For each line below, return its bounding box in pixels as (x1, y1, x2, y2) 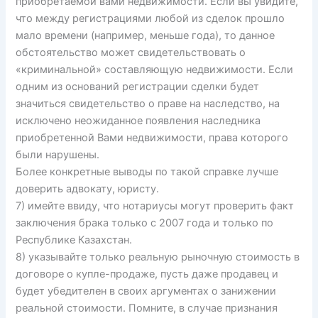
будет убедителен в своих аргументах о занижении (16, 284, 277, 297)
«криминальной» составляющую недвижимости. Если (16, 62, 294, 76)
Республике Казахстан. (16, 233, 133, 246)
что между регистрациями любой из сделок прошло (16, 11, 285, 25)
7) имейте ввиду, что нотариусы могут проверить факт (16, 199, 295, 212)
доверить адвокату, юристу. (16, 182, 160, 195)
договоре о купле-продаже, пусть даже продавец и (16, 267, 279, 280)
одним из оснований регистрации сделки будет (16, 79, 260, 93)
